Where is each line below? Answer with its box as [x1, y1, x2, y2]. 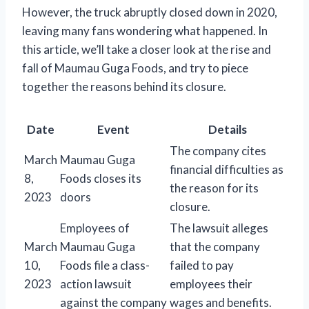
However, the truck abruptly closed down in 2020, [22, 4, 277, 19]
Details [208, 121, 247, 137]
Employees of [60, 220, 130, 235]
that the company [170, 239, 260, 254]
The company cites [170, 143, 266, 158]
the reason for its [170, 180, 259, 195]
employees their [170, 276, 252, 291]
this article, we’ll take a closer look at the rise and [22, 41, 271, 57]
